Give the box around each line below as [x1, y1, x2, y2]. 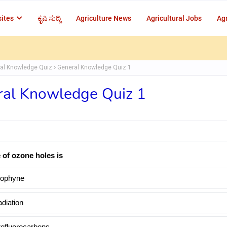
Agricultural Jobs [146, 14, 202, 22]
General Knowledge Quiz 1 [57, 64, 131, 71]
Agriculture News [76, 14, 131, 22]
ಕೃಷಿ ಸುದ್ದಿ [37, 14, 61, 22]
